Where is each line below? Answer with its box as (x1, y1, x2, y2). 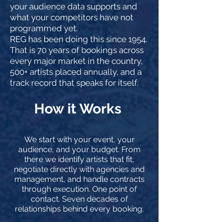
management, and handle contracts (14, 174, 145, 184)
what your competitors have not (10, 12, 133, 22)
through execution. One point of (22, 184, 137, 194)
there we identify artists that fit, (24, 155, 134, 164)
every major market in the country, (10, 56, 143, 66)
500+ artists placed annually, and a (10, 67, 142, 77)
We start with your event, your (24, 135, 135, 144)
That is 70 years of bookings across (10, 45, 144, 55)
